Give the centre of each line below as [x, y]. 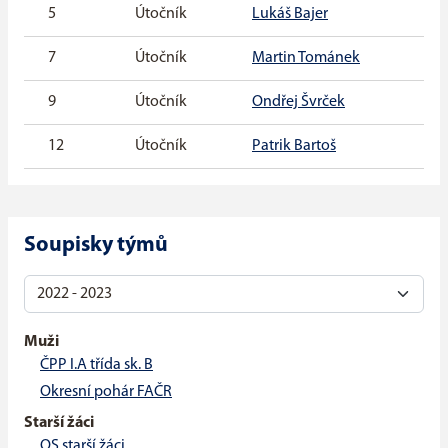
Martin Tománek [306, 58]
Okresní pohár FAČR [106, 392]
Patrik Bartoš [294, 146]
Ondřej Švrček [298, 102]
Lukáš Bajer [290, 14]
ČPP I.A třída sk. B [96, 365]
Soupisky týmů [96, 246]
